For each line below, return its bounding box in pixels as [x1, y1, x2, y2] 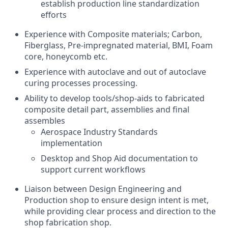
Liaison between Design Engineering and [24, 183, 182, 194]
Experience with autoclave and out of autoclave [24, 66, 206, 77]
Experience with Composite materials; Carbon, [24, 28, 202, 40]
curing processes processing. [24, 77, 137, 89]
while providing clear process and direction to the [24, 206, 216, 217]
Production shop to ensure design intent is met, [24, 194, 209, 206]
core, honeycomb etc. [24, 51, 107, 62]
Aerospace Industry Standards [41, 126, 158, 137]
